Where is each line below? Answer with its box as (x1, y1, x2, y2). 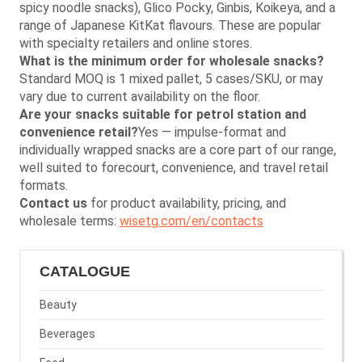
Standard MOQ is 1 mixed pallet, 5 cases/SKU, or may (19, 70, 323, 86)
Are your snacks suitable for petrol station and (19, 106, 306, 122)
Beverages (40, 326, 95, 340)
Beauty (40, 297, 77, 311)
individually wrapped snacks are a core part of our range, (19, 141, 336, 158)
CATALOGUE (40, 263, 130, 280)
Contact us (19, 195, 87, 211)
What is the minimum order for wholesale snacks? (19, 53, 324, 69)
